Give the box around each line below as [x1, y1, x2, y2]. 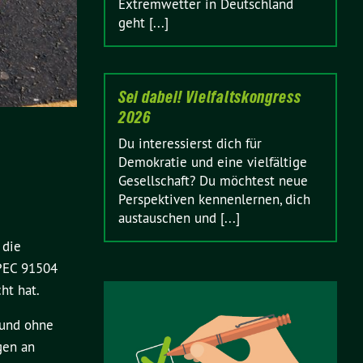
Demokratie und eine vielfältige [118, 153, 307, 171]
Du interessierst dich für [118, 135, 262, 152]
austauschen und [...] [118, 209, 240, 227]
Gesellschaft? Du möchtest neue [118, 172, 308, 190]
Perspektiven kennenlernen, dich [118, 190, 310, 208]
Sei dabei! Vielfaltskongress [118, 88, 301, 107]
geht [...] [118, 14, 169, 32]
